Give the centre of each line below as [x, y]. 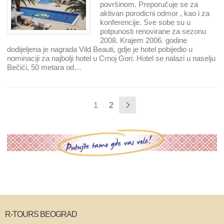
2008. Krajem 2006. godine [143, 40]
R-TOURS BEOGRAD [41, 214]
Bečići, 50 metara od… [44, 67]
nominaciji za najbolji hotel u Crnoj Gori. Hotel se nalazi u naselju [111, 58]
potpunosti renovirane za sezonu [153, 31]
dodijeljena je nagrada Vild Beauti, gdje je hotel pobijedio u [100, 49]
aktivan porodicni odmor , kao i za [155, 13]
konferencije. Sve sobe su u [145, 22]
